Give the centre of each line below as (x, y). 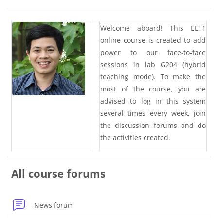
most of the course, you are (153, 89)
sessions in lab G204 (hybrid (153, 64)
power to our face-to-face (153, 52)
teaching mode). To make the (153, 76)
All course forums (58, 174)
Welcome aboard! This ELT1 (153, 28)
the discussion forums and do (153, 125)
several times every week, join (153, 113)
